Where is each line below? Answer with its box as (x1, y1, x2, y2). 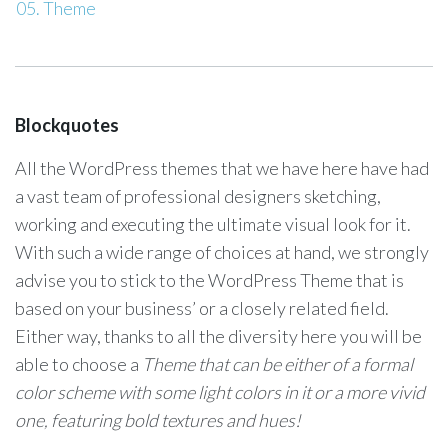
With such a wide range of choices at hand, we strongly (15, 241, 429, 263)
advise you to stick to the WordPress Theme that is (15, 269, 404, 291)
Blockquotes (15, 114, 119, 136)
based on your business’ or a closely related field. (15, 297, 389, 319)
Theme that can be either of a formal (142, 353, 413, 375)
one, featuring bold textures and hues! (15, 409, 301, 431)
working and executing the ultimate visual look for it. (15, 213, 411, 235)
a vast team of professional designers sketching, (15, 185, 381, 207)
